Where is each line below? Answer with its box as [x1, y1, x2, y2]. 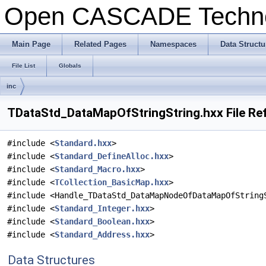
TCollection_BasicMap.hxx [55, 178, 169, 187]
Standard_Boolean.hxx [55, 217, 150, 226]
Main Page [12, 40, 50, 49]
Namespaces [150, 40, 197, 49]
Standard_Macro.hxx [55, 164, 140, 174]
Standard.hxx [55, 138, 112, 148]
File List [12, 62, 35, 69]
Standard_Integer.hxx [55, 204, 150, 213]
